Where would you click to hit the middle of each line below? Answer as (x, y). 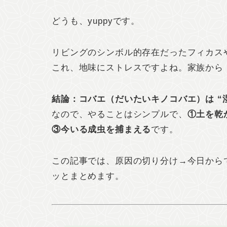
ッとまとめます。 (88, 176)
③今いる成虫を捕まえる (102, 129)
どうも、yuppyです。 (96, 21)
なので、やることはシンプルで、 (120, 114)
